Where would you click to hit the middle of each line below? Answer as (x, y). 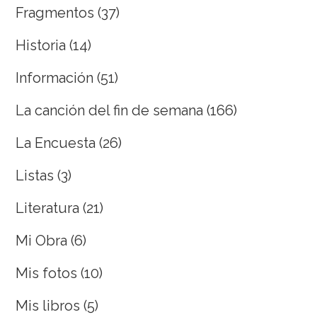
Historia (41, 45)
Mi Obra (42, 240)
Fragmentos (55, 12)
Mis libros (48, 305)
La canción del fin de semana (110, 110)
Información (55, 77)
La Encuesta (56, 143)
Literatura (48, 208)
